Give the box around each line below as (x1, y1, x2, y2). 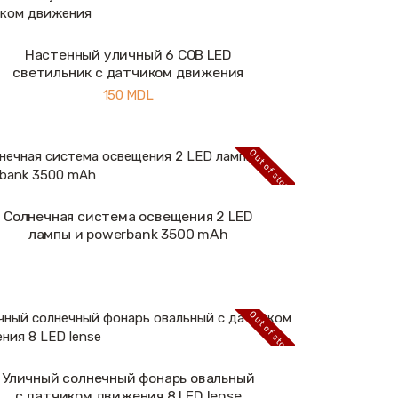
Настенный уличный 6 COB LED (24, 45, 232, 63)
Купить (25, 55, 65, 70)
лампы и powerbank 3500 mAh (28, 225, 228, 243)
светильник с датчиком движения (12, 63, 244, 81)
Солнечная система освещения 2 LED (3, 207, 253, 225)
